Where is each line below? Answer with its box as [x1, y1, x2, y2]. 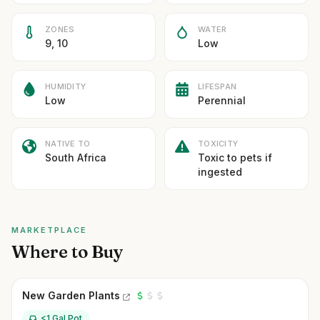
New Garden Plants [22, 289, 120, 301]
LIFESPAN [198, 81, 237, 91]
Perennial [198, 94, 246, 106]
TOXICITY [198, 139, 239, 149]
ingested [198, 166, 242, 178]
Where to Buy [11, 241, 124, 262]
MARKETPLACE [11, 225, 87, 235]
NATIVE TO [45, 139, 91, 149]
